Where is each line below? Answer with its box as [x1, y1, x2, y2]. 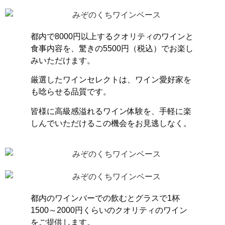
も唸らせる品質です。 [30, 87, 111, 96]
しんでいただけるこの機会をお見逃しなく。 [30, 119, 191, 128]
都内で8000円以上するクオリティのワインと [30, 32, 193, 41]
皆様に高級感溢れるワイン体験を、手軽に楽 [30, 106, 191, 116]
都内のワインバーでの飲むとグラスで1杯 [30, 194, 180, 203]
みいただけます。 [30, 56, 95, 65]
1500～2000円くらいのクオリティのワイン [30, 206, 187, 215]
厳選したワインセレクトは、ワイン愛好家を [30, 75, 191, 84]
